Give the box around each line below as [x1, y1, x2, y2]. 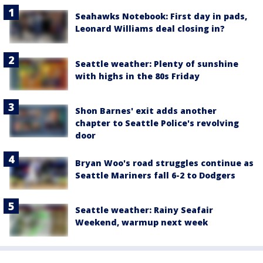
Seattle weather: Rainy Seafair [75, 204, 213, 216]
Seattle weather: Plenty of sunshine [75, 58, 238, 69]
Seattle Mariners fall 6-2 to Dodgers [75, 169, 235, 181]
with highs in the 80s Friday [75, 70, 200, 82]
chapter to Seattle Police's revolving [75, 117, 239, 129]
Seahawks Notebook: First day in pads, [75, 11, 247, 22]
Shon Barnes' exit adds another [75, 104, 217, 116]
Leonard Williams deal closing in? [75, 23, 225, 35]
